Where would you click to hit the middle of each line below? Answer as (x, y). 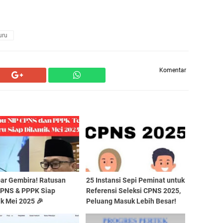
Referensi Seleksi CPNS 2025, (133, 191)
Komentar (173, 70)
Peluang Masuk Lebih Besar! (131, 201)
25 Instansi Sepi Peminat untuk (135, 180)
